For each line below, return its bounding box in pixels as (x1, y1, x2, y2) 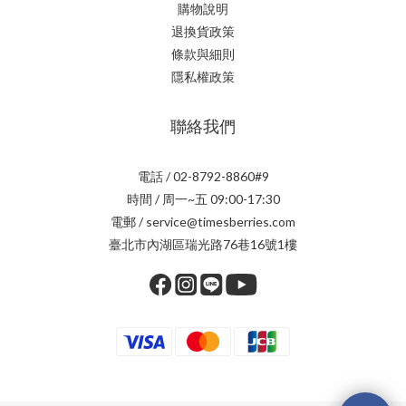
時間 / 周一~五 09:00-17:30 (126, 191, 280, 207)
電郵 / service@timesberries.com (111, 214, 295, 229)
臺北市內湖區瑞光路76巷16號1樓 (109, 237, 297, 252)
